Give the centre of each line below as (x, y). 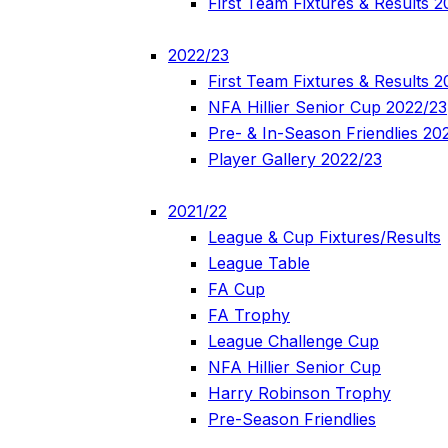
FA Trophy (249, 314)
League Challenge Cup (293, 340)
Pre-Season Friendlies (292, 418)
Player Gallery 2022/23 (295, 158)
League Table (259, 262)
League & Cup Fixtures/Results (324, 236)
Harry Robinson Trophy (299, 392)
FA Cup (236, 288)
